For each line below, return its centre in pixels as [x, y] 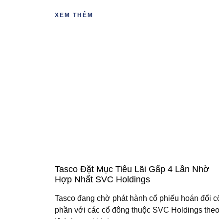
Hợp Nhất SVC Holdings [102, 179]
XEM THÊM [74, 15]
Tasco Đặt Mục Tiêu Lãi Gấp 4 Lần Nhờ [132, 169]
